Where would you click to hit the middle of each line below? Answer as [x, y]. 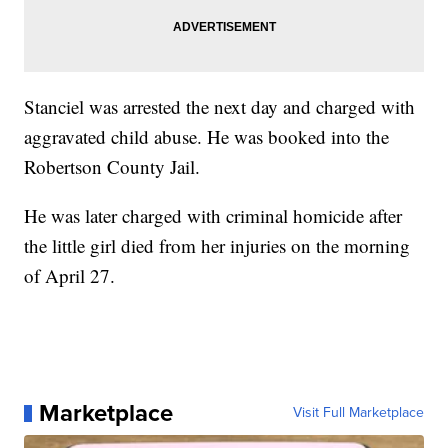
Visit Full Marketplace [358, 413]
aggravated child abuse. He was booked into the [207, 137]
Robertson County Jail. [112, 167]
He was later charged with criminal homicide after [213, 216]
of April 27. [70, 276]
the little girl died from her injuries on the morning [217, 246]
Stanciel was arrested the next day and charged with [220, 107]
